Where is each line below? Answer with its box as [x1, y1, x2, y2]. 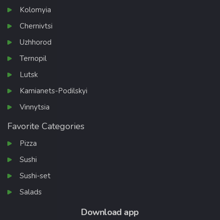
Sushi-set [20, 170, 51, 181]
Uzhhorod [20, 37, 52, 47]
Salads [20, 187, 42, 197]
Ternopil [20, 53, 47, 63]
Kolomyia [20, 4, 51, 15]
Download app [81, 206, 139, 218]
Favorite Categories [7, 120, 84, 132]
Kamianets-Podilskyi [20, 85, 87, 96]
